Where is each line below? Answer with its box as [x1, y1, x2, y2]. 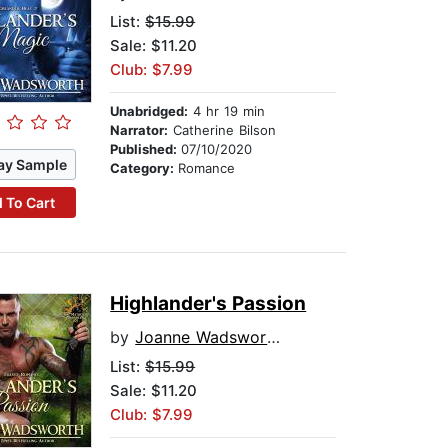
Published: [110, 141, 182, 158]
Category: [110, 160, 179, 177]
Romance [178, 160, 236, 177]
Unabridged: [110, 103, 189, 120]
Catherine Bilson [168, 122, 277, 139]
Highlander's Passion [110, 292, 307, 316]
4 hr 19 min [188, 103, 266, 120]
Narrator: [110, 122, 169, 139]
